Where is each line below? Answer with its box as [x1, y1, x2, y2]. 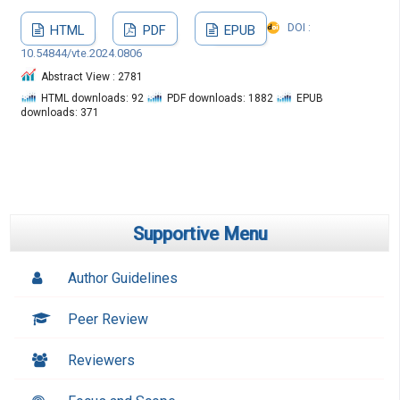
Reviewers [68, 352, 136, 370]
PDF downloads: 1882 [166, 92, 276, 105]
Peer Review [68, 311, 149, 329]
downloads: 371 [20, 106, 99, 120]
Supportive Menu [132, 223, 267, 246]
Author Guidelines [68, 270, 179, 287]
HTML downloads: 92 [40, 92, 146, 105]
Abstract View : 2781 [40, 71, 143, 84]
